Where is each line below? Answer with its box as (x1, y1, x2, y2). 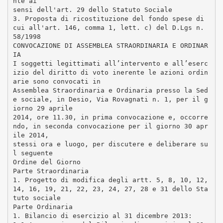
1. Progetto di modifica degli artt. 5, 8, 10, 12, (12, 176, 208, 184)
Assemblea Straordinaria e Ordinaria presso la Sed (12, 86, 208, 94)
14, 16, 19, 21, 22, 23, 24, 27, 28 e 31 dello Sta (12, 185, 208, 193)
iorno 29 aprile (12, 104, 73, 112)
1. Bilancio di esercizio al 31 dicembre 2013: (12, 212, 192, 220)
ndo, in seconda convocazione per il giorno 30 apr (12, 122, 208, 130)
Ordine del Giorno (12, 158, 81, 166)
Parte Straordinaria (12, 167, 89, 175)
